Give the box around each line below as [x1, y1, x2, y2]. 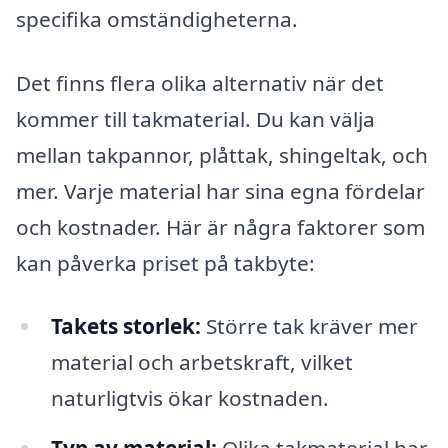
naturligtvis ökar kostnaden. [50, 384, 329, 413]
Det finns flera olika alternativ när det [16, 68, 384, 97]
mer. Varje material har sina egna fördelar [16, 176, 425, 205]
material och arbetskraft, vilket [50, 348, 353, 377]
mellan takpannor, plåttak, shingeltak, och [16, 140, 428, 169]
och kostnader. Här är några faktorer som [16, 212, 425, 241]
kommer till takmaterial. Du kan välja [16, 104, 375, 133]
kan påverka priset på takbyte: [16, 248, 315, 277]
